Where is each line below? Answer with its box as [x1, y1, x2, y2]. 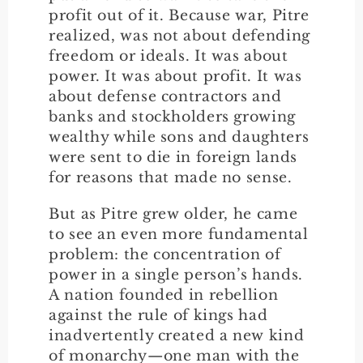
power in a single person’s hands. [49, 265, 303, 284]
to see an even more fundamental [49, 224, 309, 243]
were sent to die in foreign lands [49, 147, 297, 166]
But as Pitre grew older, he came [49, 204, 298, 223]
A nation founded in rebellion [49, 285, 279, 304]
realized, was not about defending [49, 26, 310, 45]
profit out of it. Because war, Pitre [49, 6, 310, 24]
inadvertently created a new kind [49, 326, 305, 344]
